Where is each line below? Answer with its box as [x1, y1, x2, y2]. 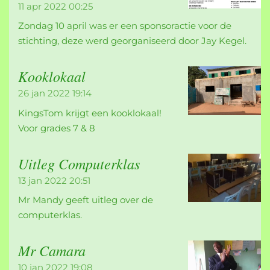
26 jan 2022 [18, 87, 70, 99]
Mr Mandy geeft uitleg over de [18, 194, 153, 206]
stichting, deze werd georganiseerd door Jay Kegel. [18, 35, 246, 47]
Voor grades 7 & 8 [18, 122, 95, 134]
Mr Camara [18, 240, 86, 260]
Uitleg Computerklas [18, 153, 140, 173]
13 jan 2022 [18, 174, 67, 186]
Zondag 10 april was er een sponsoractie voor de [18, 20, 231, 32]
